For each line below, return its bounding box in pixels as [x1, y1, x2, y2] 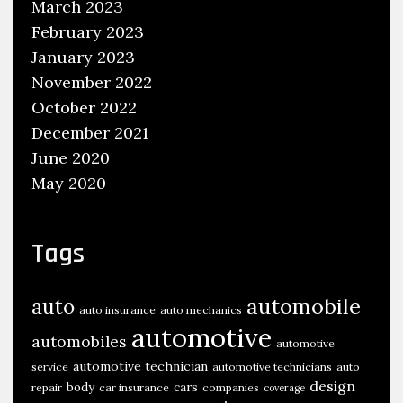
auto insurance [79, 302, 156, 317]
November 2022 [31, 71, 152, 93]
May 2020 [31, 172, 106, 193]
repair [31, 380, 62, 394]
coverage [264, 381, 305, 394]
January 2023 [31, 46, 135, 67]
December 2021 [31, 121, 148, 143]
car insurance [99, 380, 169, 394]
